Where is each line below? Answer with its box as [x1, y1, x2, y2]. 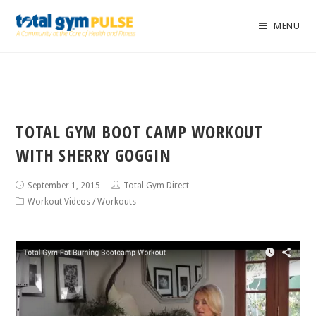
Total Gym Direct [123, 181, 190, 190]
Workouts [97, 197, 137, 207]
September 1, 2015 [28, 181, 101, 190]
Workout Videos [28, 197, 91, 207]
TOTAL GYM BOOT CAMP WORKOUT [16, 120, 263, 143]
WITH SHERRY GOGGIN [16, 143, 171, 166]
